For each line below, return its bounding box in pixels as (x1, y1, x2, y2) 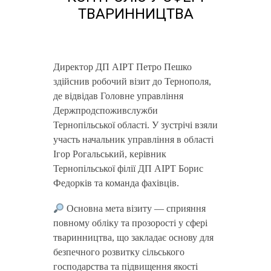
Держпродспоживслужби (53, 105, 158, 116)
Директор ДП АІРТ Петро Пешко (53, 62, 60, 72)
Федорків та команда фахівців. (53, 178, 179, 188)
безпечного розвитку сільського (53, 247, 184, 257)
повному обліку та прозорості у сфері (53, 218, 207, 228)
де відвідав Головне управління (53, 91, 183, 101)
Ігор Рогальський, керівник (53, 149, 166, 159)
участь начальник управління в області (53, 134, 214, 145)
